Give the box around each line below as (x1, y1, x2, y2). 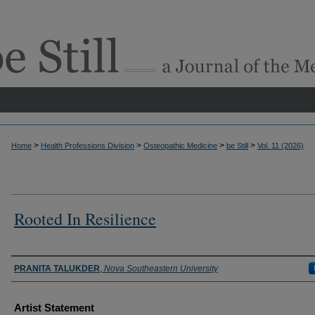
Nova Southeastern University (104, 263, 218, 274)
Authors (11, 258, 56, 278)
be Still (226, 141, 248, 150)
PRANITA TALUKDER (14, 263, 100, 274)
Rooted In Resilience (14, 207, 156, 230)
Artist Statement (14, 301, 94, 314)
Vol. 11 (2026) (257, 141, 304, 150)
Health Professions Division (41, 141, 134, 150)
